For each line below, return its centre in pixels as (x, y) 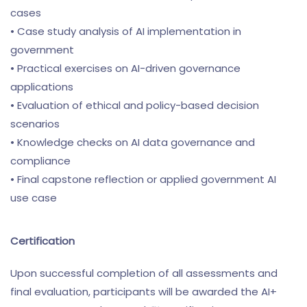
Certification (42, 241)
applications (42, 87)
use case (34, 198)
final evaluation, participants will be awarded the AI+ (144, 292)
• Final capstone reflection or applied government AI (143, 179)
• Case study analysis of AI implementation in (126, 31)
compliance (40, 161)
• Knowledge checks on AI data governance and (133, 142)
